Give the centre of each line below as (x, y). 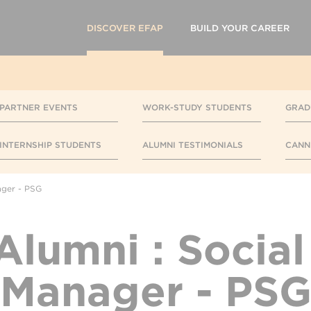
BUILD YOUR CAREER (240, 28)
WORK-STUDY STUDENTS (197, 107)
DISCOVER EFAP (125, 28)
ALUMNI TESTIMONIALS (193, 145)
